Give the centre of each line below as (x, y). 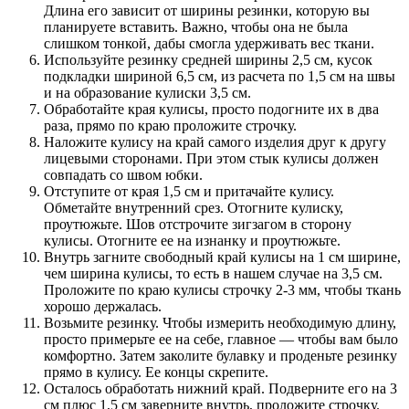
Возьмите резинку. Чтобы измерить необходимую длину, (220, 322)
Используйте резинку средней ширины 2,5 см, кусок (208, 59)
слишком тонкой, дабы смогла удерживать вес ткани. (209, 43)
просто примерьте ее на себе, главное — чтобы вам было (221, 339)
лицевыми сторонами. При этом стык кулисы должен (211, 158)
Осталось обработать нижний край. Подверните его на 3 (220, 388)
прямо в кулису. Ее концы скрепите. (156, 372)
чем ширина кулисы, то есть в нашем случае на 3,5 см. (213, 273)
